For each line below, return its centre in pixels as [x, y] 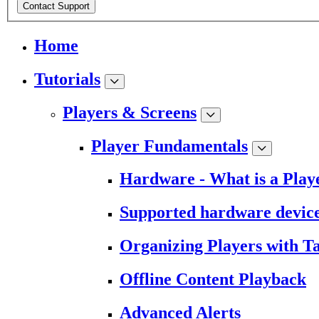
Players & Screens [130, 112]
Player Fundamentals [169, 146]
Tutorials [67, 79]
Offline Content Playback [213, 279]
